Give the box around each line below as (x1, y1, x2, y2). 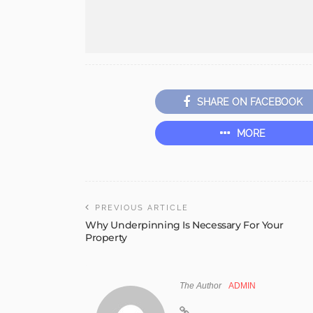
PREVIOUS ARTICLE (95, 203, 189, 213)
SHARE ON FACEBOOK (196, 96, 303, 108)
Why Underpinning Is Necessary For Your (85, 219, 284, 232)
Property (85, 231, 127, 245)
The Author (180, 281, 221, 291)
